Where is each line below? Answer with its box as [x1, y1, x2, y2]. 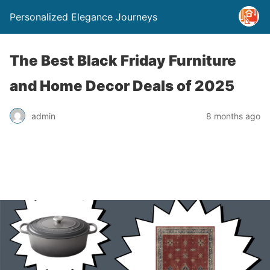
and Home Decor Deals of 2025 [10, 77, 234, 95]
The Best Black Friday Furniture [10, 52, 236, 69]
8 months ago [206, 110, 260, 121]
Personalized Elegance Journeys [10, 11, 157, 23]
